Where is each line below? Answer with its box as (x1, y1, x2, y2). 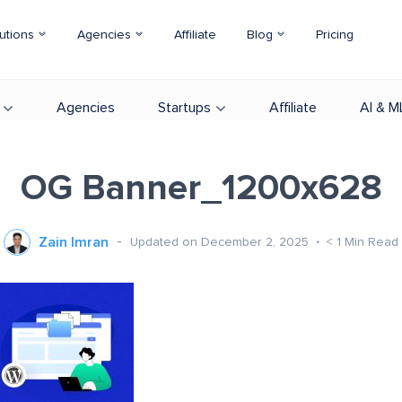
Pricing (316, 29, 354, 41)
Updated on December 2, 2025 (130, 235, 312, 249)
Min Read (345, 235, 398, 249)
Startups (158, 100, 211, 115)
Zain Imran (39, 235, 109, 249)
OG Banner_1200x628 (20, 170, 382, 206)
